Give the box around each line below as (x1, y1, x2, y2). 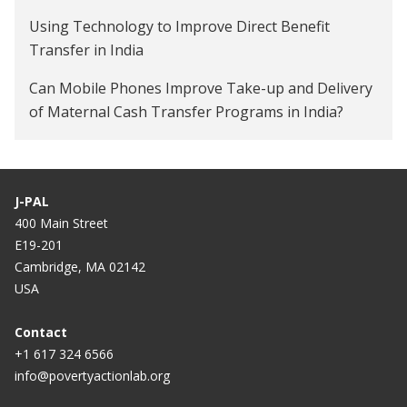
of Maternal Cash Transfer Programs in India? (29, 101, 343, 122)
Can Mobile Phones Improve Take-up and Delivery (29, 77, 372, 98)
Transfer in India (29, 39, 144, 60)
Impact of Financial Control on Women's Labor (29, 139, 345, 160)
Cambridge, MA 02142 (15, 257, 145, 275)
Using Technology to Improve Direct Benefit (29, 15, 330, 36)
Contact (15, 323, 67, 341)
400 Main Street (15, 213, 108, 232)
